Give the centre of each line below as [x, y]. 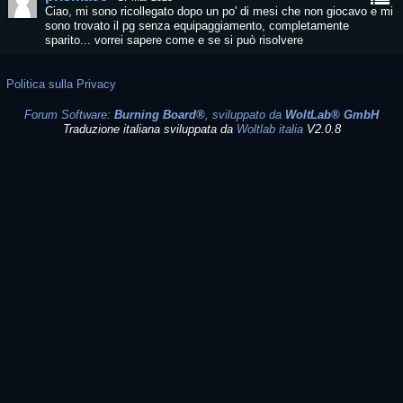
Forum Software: [69, 115]
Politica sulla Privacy [61, 84]
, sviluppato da [245, 115]
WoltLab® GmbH [332, 115]
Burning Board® [160, 115]
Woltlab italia [269, 129]
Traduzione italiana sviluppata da [149, 129]
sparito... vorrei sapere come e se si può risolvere [174, 40]
